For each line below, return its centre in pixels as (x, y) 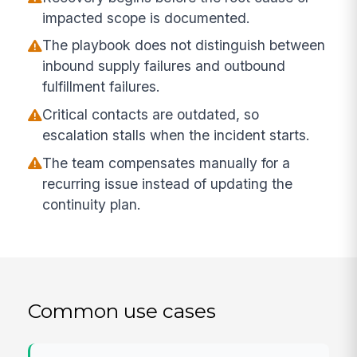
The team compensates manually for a (167, 163)
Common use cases (122, 310)
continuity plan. (92, 204)
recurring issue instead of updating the (168, 183)
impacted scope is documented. (147, 18)
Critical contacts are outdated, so (151, 115)
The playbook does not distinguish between (184, 45)
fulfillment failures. (102, 87)
